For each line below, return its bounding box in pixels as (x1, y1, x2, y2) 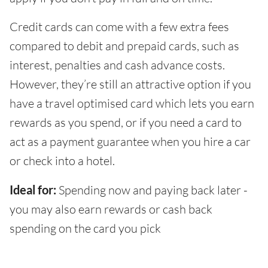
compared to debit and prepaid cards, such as (10, 38, 239, 53)
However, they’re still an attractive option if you (10, 76, 251, 92)
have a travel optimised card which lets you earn (10, 95, 254, 111)
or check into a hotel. (10, 153, 115, 168)
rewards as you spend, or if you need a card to (10, 114, 242, 130)
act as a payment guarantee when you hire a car (10, 133, 251, 149)
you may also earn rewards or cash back (10, 201, 212, 217)
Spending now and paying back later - (56, 182, 248, 197)
